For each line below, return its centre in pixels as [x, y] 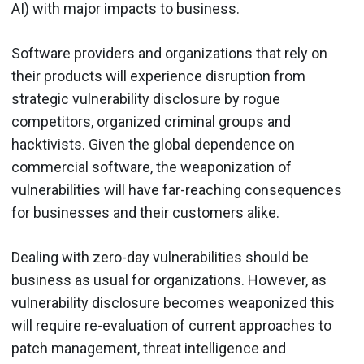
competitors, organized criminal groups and [151, 121]
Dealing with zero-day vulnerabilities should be [160, 257]
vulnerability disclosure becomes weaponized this [173, 303]
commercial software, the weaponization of [152, 167]
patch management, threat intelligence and [149, 348]
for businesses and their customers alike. [145, 212]
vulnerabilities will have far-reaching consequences [177, 190]
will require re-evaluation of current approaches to [171, 325]
